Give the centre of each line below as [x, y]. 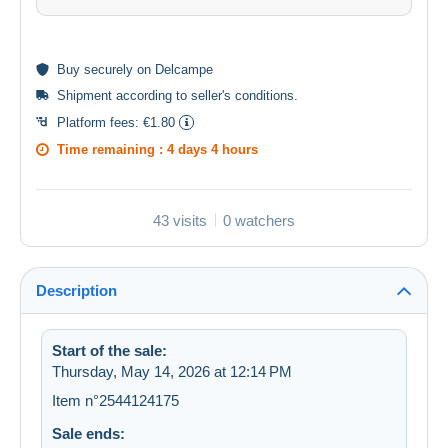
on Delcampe [173, 69]
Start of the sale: [109, 350]
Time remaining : [112, 149]
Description [76, 290]
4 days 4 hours [212, 149]
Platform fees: [100, 122]
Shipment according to [124, 95]
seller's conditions [242, 95]
